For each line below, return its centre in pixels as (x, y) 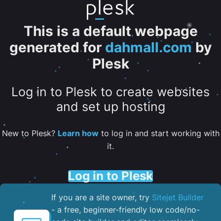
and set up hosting (110, 107)
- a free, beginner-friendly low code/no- (126, 209)
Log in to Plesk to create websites (110, 92)
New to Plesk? (30, 133)
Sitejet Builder (178, 197)
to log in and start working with (159, 133)
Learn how (78, 133)
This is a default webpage (110, 31)
